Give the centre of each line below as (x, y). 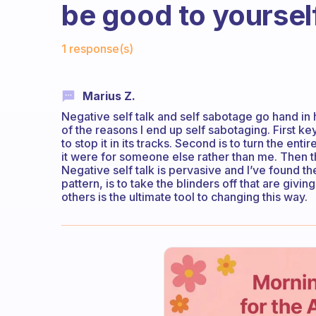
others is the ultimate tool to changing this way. (184, 197)
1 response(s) (97, 49)
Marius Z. (109, 96)
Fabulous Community (127, 38)
